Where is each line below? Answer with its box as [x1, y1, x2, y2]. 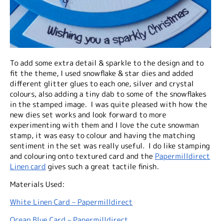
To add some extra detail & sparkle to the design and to [10, 58, 204, 68]
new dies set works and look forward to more [10, 110, 166, 120]
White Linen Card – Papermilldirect [10, 197, 133, 207]
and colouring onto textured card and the [10, 151, 155, 161]
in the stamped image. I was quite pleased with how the [10, 99, 207, 110]
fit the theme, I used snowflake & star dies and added [10, 68, 193, 78]
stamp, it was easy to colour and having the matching [10, 130, 195, 141]
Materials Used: [10, 179, 65, 189]
